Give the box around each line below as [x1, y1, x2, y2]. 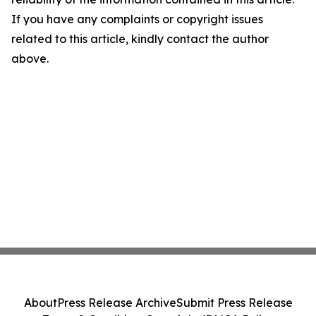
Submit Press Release [176, 296, 293, 310]
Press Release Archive [56, 296, 176, 310]
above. [11, 51, 49, 66]
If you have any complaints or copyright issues [11, 12, 263, 27]
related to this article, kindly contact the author [11, 32, 269, 47]
